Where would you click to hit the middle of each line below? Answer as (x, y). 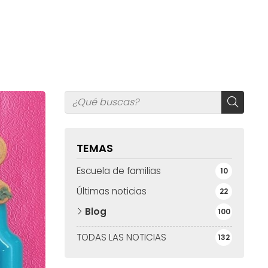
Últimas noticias (112, 191)
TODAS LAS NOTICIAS (121, 237)
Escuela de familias (119, 171)
